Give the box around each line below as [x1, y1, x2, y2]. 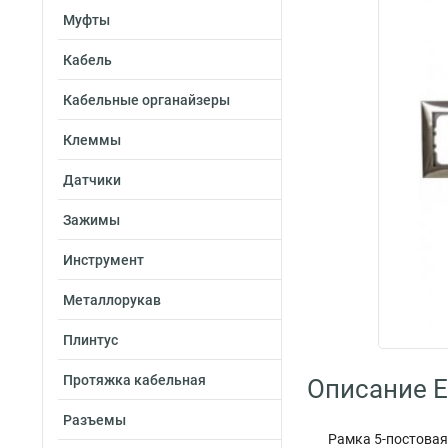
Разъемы [63, 412, 126, 428]
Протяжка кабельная [63, 372, 206, 388]
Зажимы [63, 212, 120, 228]
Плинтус [63, 332, 118, 348]
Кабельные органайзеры [63, 92, 230, 108]
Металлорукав [63, 292, 161, 308]
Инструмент [63, 252, 144, 268]
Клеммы [63, 132, 121, 148]
